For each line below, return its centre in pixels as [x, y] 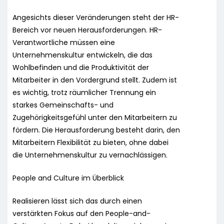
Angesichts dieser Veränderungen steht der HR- [96, 17]
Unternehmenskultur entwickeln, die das [82, 55]
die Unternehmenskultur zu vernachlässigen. [90, 155]
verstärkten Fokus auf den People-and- [81, 213]
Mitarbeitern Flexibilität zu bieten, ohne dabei [90, 142]
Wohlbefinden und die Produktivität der [81, 67]
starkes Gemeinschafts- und [63, 105]
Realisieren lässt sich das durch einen [77, 201]
